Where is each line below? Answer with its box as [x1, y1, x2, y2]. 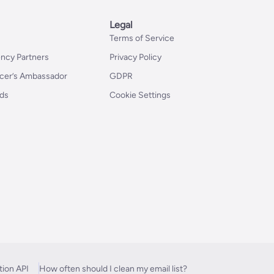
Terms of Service [109, 33, 175, 43]
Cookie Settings [109, 90, 171, 100]
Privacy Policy [109, 52, 162, 62]
